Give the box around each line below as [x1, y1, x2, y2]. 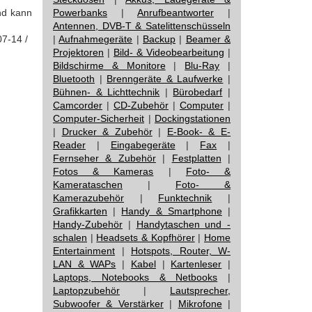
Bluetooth [53, 73, 95, 84]
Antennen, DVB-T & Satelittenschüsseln [53, 20, 231, 31]
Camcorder [53, 100, 102, 111]
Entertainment [53, 245, 115, 256]
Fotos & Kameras [53, 166, 154, 177]
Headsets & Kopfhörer [96, 232, 195, 243]
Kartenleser [171, 258, 222, 270]
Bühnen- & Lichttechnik [53, 86, 160, 97]
